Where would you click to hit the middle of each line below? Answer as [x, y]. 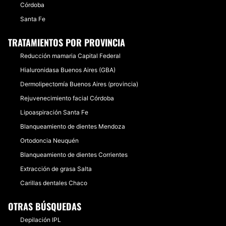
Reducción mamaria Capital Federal [70, 56]
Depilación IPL [41, 220]
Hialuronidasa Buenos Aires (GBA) [68, 70]
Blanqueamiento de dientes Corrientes [74, 155]
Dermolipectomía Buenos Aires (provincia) [79, 84]
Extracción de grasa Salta [56, 169]
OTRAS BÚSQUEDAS [45, 206]
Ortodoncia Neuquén [49, 140]
